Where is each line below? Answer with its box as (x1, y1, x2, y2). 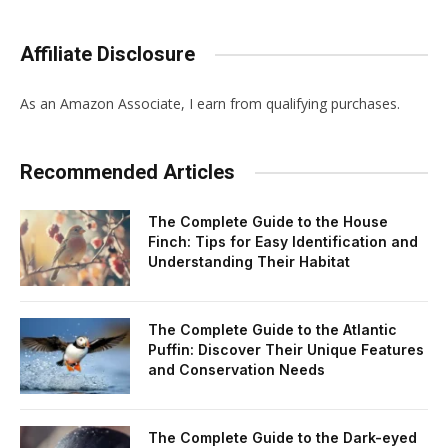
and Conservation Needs (148, 361, 325, 379)
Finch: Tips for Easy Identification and (148, 233, 418, 251)
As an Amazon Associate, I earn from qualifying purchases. (20, 94, 400, 114)
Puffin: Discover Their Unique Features (148, 341, 424, 359)
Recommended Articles (20, 160, 235, 185)
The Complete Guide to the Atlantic (148, 321, 397, 339)
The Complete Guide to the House (148, 213, 388, 231)
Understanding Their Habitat (148, 253, 350, 271)
